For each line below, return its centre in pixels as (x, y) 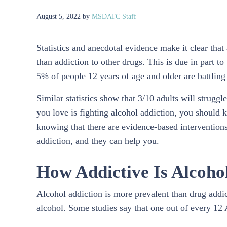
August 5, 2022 (59, 16)
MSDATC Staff (114, 16)
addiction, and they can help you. (98, 141)
